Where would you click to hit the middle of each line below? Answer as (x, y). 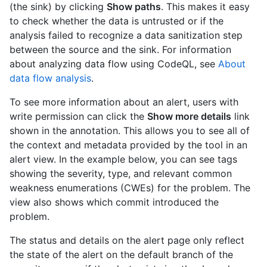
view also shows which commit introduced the (114, 202)
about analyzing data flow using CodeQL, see (114, 63)
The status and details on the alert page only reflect (127, 240)
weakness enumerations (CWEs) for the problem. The (130, 187)
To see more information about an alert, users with (124, 102)
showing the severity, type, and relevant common (121, 173)
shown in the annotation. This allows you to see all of (130, 130)
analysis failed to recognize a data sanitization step (126, 35)
